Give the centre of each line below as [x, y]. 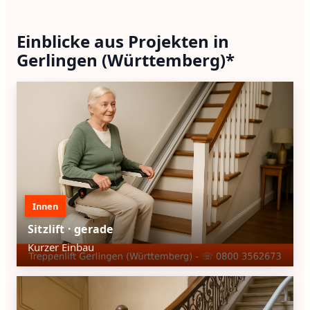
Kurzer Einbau [61, 247]
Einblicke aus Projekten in [123, 41]
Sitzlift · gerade [71, 229]
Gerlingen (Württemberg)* [126, 60]
